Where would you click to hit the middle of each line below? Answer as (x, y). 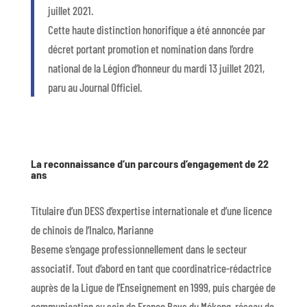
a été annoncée (221, 30)
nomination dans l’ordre (207, 49)
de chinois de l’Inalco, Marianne (92, 230)
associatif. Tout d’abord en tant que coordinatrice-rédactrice (151, 268)
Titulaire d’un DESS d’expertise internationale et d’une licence (151, 211)
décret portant (77, 49)
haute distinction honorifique (131, 30)
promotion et (134, 49)
